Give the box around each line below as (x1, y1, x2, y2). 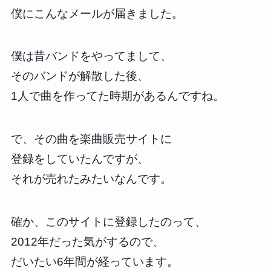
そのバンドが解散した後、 (10, 70, 149, 83)
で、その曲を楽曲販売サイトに (10, 132, 172, 145)
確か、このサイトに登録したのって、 (10, 215, 206, 228)
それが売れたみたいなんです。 (10, 172, 172, 185)
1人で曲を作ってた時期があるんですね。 (10, 90, 224, 103)
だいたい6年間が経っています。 (10, 255, 178, 268)
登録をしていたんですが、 (10, 152, 149, 165)
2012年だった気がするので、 (10, 235, 164, 248)
